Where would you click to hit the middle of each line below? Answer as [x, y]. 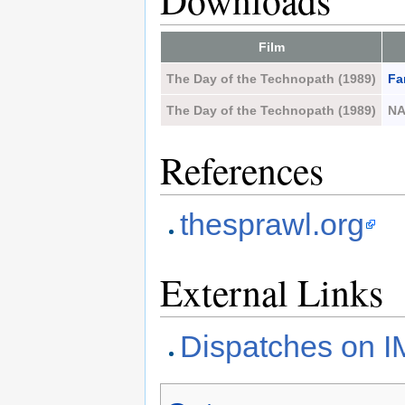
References [242, 170]
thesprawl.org [273, 224]
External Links [272, 292]
